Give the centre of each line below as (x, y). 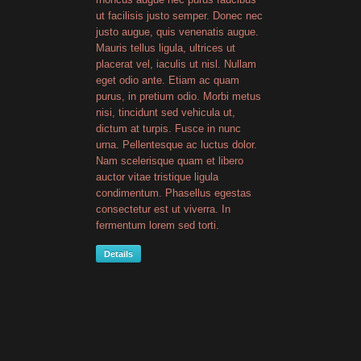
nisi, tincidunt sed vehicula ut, (166, 112)
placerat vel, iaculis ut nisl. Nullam (176, 64)
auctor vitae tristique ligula (157, 177)
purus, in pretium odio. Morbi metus (178, 96)
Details (118, 254)
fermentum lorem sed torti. (158, 225)
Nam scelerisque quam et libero (170, 161)
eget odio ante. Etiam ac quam (168, 80)
